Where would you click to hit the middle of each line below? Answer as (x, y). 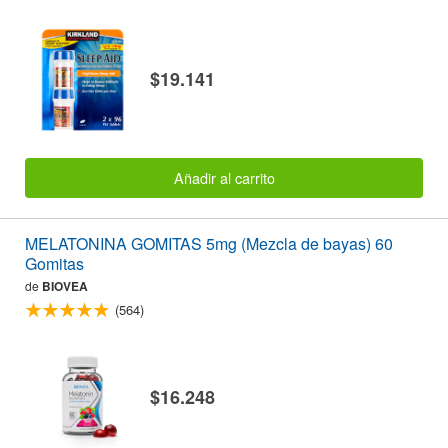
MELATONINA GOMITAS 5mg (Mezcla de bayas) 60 (209, 244)
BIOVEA (65, 286)
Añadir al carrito (224, 178)
